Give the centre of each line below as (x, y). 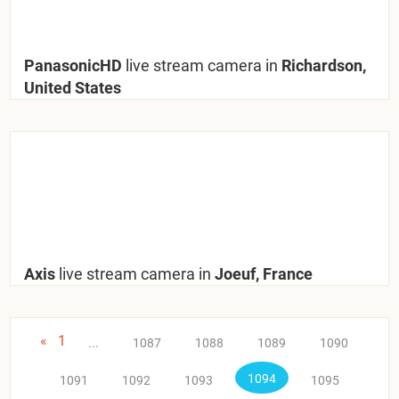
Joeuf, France (262, 273)
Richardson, (322, 65)
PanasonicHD (75, 65)
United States (73, 87)
